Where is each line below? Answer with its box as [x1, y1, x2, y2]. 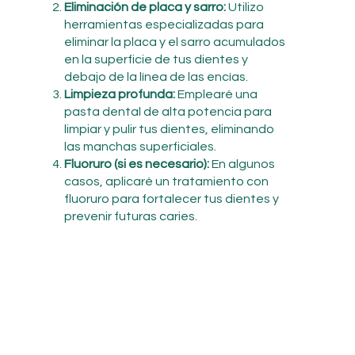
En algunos [208, 157, 275, 170]
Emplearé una [174, 87, 258, 101]
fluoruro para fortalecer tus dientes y [63, 192, 279, 205]
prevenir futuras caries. [63, 209, 197, 223]
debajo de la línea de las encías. [63, 70, 248, 83]
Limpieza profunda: [63, 87, 175, 101]
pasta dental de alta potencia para [63, 105, 272, 118]
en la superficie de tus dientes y [63, 52, 248, 66]
